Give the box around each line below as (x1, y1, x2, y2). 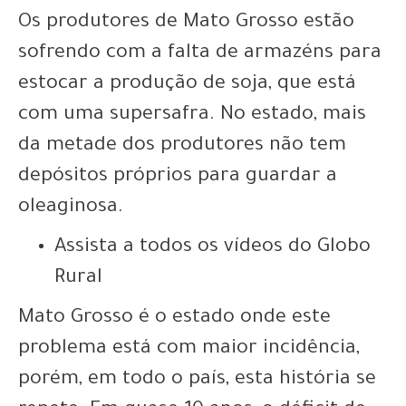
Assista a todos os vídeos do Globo (54, 237, 371, 259)
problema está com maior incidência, (18, 338, 360, 361)
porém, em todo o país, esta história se (18, 369, 376, 391)
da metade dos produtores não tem (18, 135, 346, 158)
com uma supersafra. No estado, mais (18, 104, 366, 127)
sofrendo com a (18, 43, 168, 65)
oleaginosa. (18, 197, 123, 219)
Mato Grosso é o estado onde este (18, 307, 331, 330)
